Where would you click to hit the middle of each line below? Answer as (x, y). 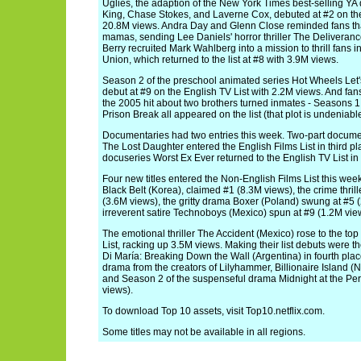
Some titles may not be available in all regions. (204, 332)
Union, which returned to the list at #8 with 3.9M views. (220, 60)
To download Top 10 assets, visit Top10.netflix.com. (214, 311)
